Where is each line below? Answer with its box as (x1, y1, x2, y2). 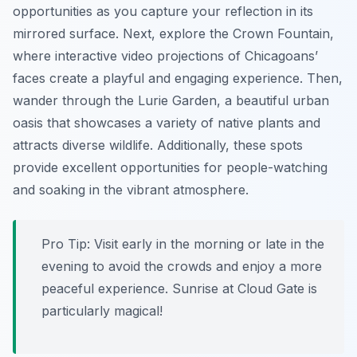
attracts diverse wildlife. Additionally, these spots (13, 137, 303, 154)
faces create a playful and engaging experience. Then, (13, 70, 343, 87)
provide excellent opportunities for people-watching (13, 159, 328, 176)
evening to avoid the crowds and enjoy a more (41, 258, 322, 275)
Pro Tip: (41, 236, 90, 253)
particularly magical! (41, 303, 163, 320)
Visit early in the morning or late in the (90, 236, 324, 253)
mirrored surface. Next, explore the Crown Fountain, (13, 25, 334, 42)
